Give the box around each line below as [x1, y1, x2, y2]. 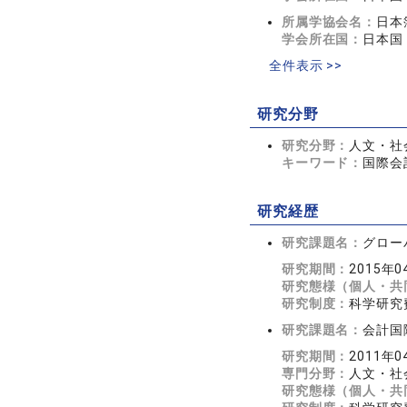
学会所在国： [282, 32, 363, 46]
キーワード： [282, 155, 363, 170]
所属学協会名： [282, 15, 376, 29]
